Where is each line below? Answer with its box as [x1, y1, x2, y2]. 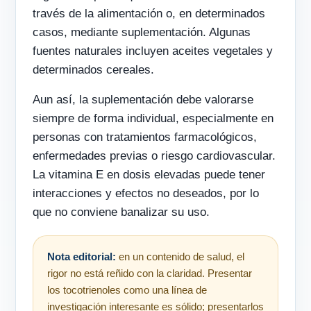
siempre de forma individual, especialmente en [33, 112, 274, 126]
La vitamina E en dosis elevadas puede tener [33, 168, 265, 182]
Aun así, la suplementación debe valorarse [33, 93, 253, 107]
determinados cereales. [33, 63, 154, 77]
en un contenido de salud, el [116, 251, 244, 263]
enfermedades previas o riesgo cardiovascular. [33, 149, 276, 163]
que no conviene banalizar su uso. [33, 205, 210, 219]
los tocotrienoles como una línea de [47, 284, 207, 296]
